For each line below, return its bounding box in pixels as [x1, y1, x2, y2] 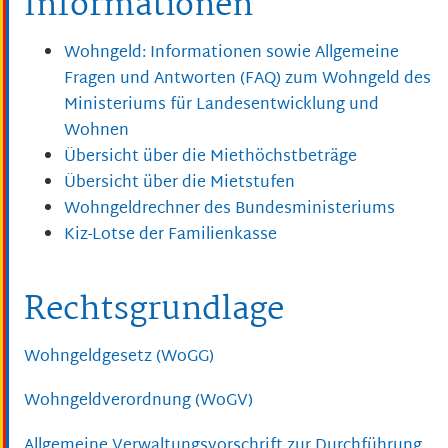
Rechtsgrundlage [24, 284, 284, 338]
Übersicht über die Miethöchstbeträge [64, 143, 357, 173]
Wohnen [64, 117, 129, 147]
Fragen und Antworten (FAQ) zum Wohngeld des [64, 65, 431, 95]
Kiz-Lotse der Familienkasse [64, 221, 277, 251]
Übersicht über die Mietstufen [64, 169, 295, 199]
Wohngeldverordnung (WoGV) [24, 387, 253, 417]
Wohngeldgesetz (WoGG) [24, 342, 214, 372]
